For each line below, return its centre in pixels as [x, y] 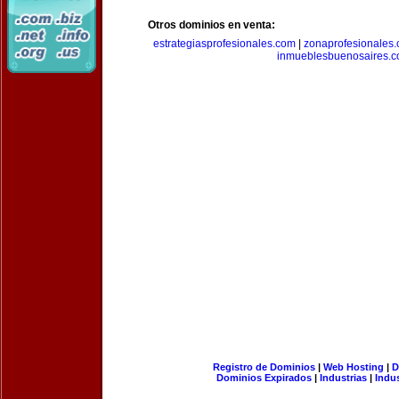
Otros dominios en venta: [212, 25]
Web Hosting [353, 367]
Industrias [343, 378]
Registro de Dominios [264, 367]
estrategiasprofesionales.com [224, 44]
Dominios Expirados [264, 378]
